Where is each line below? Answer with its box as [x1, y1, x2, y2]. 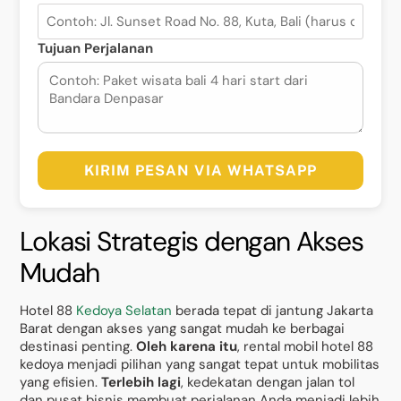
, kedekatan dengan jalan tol [181, 372, 355, 391]
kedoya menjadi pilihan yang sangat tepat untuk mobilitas [20, 354, 380, 373]
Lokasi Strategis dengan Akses [20, 223, 363, 259]
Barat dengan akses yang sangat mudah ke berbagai [20, 319, 346, 337]
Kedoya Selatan [73, 301, 173, 320]
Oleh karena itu [136, 337, 238, 355]
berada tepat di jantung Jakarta [172, 301, 374, 320]
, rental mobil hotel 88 [237, 337, 374, 355]
